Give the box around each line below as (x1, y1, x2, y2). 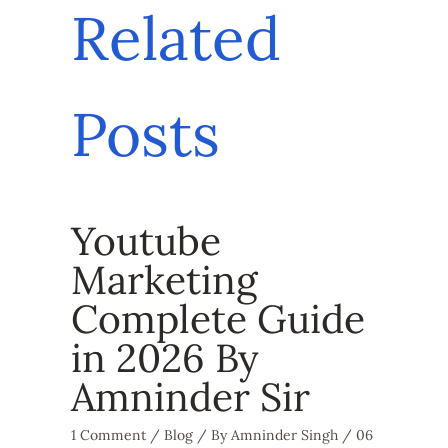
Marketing (70, 254, 258, 305)
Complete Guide (70, 293, 365, 344)
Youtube (70, 215, 221, 266)
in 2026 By (70, 332, 259, 383)
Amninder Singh (230, 426, 342, 445)
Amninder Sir (70, 371, 310, 422)
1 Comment (70, 426, 146, 445)
